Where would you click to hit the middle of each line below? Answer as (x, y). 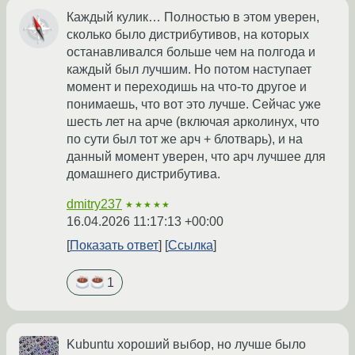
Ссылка (191, 245)
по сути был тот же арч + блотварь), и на (185, 139)
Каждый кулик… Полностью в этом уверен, (193, 17)
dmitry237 (94, 204)
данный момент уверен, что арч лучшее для (196, 156)
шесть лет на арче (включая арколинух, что (193, 121)
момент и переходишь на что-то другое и (187, 86)
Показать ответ (114, 245)
